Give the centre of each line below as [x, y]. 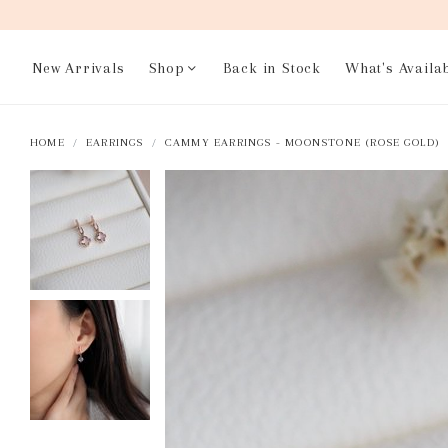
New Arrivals [78, 68]
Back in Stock [272, 68]
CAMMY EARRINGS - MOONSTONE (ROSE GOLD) [302, 142]
